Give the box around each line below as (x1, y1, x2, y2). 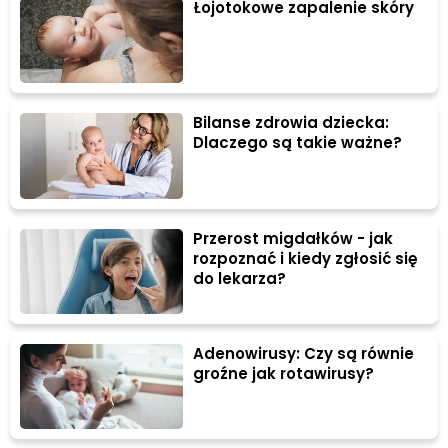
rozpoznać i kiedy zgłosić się (193, 247, 419, 269)
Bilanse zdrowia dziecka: (193, 112, 390, 134)
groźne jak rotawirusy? (193, 362, 375, 384)
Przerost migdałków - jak (193, 227, 394, 249)
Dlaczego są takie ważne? (193, 132, 403, 154)
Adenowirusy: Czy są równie (193, 342, 415, 364)
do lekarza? (193, 267, 287, 289)
